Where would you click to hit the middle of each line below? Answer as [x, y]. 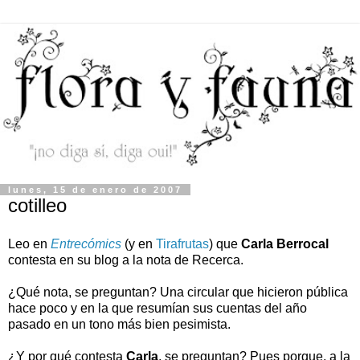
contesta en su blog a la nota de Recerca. [126, 260]
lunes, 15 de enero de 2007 [95, 190]
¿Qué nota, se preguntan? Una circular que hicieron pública [178, 292]
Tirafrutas [182, 244]
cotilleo [37, 206]
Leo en [29, 244]
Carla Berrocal [285, 244]
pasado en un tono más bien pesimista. [119, 325]
